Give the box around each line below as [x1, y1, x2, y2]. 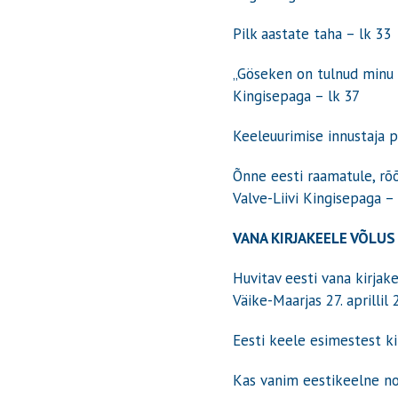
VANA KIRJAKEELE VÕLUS [233, 227, 396, 248]
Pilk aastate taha [233, 23, 346, 44]
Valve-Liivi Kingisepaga [233, 187, 386, 208]
